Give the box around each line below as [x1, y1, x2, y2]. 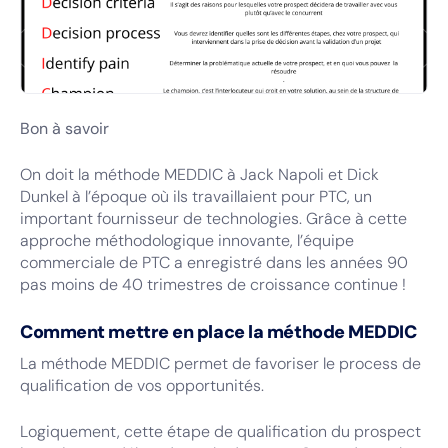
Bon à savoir [20, 118, 109, 139]
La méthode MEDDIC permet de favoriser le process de [20, 353, 421, 374]
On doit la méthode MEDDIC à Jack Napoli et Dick [20, 164, 379, 185]
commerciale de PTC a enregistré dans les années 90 [20, 252, 408, 273]
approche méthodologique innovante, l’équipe [20, 230, 354, 251]
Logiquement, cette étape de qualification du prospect [20, 421, 421, 442]
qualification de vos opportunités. [20, 375, 264, 396]
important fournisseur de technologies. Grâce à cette [20, 208, 407, 229]
